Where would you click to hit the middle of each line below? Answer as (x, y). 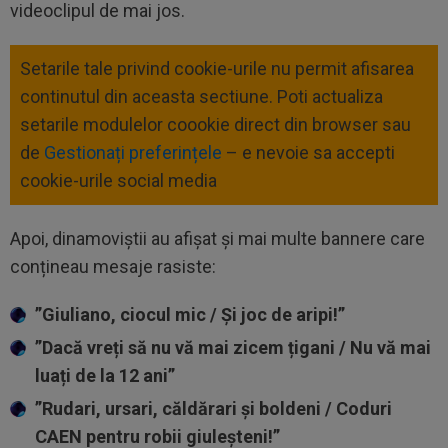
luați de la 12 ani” (105, 375)
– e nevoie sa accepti (310, 152)
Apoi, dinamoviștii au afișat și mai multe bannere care (217, 238)
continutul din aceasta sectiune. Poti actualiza (201, 96)
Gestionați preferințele (133, 152)
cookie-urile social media (118, 180)
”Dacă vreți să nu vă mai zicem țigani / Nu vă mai (233, 347)
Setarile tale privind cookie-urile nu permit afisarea (217, 68)
